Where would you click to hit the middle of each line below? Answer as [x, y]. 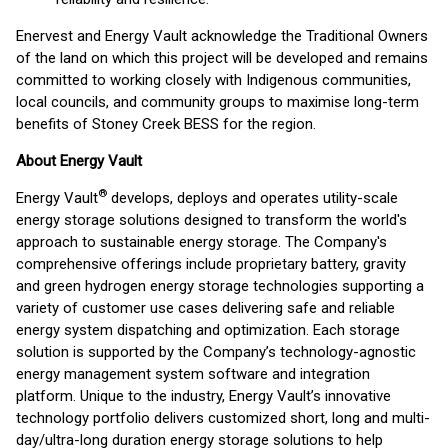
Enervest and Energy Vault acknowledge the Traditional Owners [222, 36]
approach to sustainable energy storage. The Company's [201, 242]
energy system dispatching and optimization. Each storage [208, 330]
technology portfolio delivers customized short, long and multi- [223, 418]
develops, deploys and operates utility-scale [252, 198]
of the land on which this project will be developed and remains [222, 58]
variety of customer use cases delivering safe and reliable [205, 308]
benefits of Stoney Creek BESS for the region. [166, 124]
